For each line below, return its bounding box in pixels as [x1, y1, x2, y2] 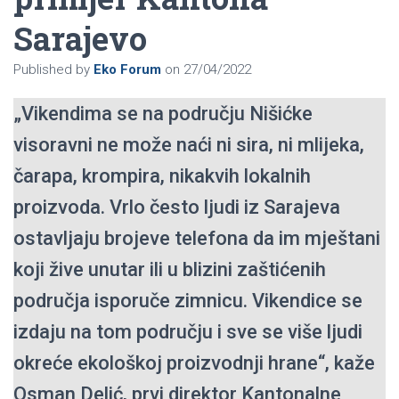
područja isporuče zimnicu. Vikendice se [13, 289, 362, 312]
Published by [13, 61, 94, 77]
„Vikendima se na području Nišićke [13, 102, 313, 125]
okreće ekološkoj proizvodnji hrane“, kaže [13, 351, 375, 374]
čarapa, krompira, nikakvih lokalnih [13, 164, 311, 187]
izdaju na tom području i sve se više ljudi [13, 320, 362, 343]
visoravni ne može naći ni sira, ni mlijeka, [13, 133, 364, 156]
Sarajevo [13, 16, 147, 60]
